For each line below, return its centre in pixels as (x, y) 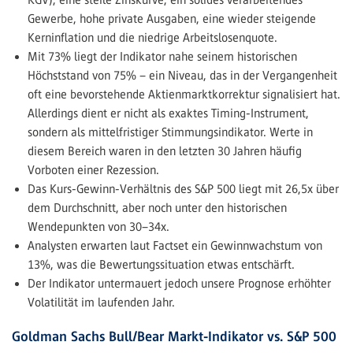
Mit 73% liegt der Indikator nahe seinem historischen (162, 56)
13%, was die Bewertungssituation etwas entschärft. (161, 264)
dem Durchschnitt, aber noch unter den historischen (157, 207)
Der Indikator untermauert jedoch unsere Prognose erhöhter (179, 283)
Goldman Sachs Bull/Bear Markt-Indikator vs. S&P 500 (174, 336)
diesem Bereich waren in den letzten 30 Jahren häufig (165, 150)
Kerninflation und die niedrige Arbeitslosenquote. (152, 37)
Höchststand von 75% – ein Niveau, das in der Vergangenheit (182, 75)
